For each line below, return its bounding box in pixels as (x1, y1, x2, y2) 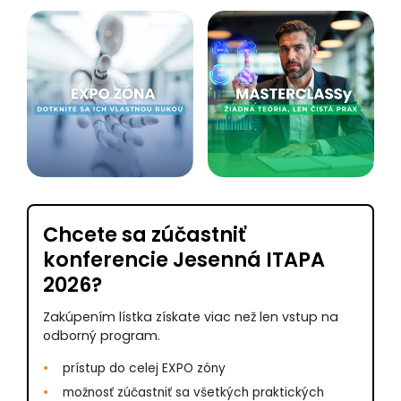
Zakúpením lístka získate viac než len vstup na (43, 308, 338, 326)
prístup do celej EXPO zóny (63, 360, 226, 377)
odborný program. (43, 327, 160, 345)
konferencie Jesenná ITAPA (43, 245, 325, 274)
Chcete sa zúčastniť (43, 220, 246, 249)
